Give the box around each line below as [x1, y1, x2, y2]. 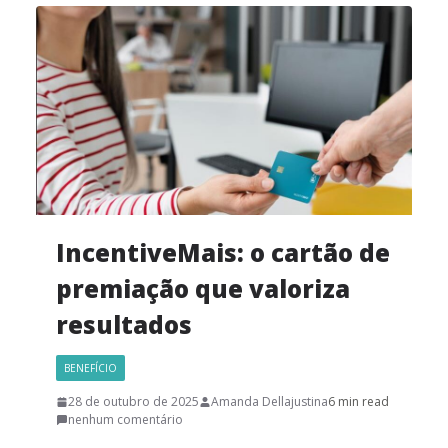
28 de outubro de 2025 [68, 393, 199, 411]
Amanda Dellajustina [211, 393, 328, 411]
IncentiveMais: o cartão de [56, 236, 390, 270]
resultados [56, 308, 192, 342]
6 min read [328, 393, 389, 411]
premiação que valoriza [56, 272, 350, 306]
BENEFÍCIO [64, 361, 117, 376]
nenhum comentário [68, 411, 183, 429]
